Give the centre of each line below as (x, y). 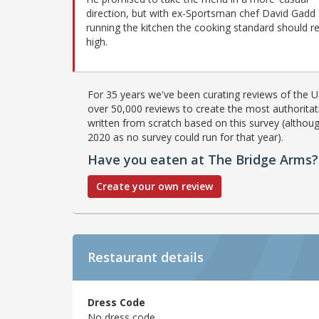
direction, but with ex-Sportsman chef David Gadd (201, 13)
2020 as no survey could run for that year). (185, 137)
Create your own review (155, 186)
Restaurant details (146, 257)
